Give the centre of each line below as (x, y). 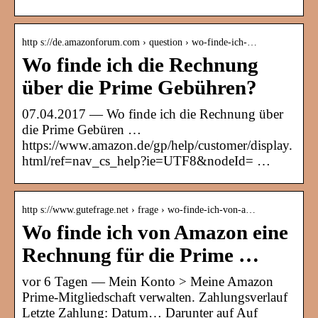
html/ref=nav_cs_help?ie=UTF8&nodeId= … (146, 161)
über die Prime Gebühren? (139, 88)
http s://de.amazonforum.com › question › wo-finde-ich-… (139, 43)
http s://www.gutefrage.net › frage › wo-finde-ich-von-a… (139, 210)
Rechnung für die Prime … (141, 256)
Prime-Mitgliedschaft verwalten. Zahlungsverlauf (155, 297)
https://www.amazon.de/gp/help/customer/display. (157, 146)
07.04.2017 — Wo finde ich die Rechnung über (153, 114)
